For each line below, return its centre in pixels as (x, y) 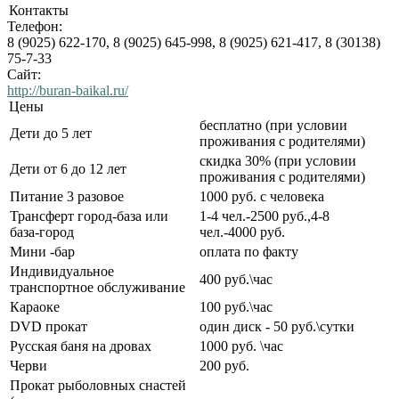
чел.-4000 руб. (242, 232)
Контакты (39, 11)
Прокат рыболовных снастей (98, 386)
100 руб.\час (236, 307)
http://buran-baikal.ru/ (68, 91)
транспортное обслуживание (98, 288)
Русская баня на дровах (81, 346)
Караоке (35, 307)
